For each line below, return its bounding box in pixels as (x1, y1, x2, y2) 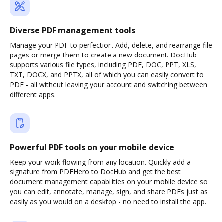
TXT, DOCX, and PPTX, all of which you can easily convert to (10, 70, 204, 79)
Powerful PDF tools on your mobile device (10, 142, 174, 153)
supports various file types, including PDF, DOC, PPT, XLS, (10, 60, 196, 69)
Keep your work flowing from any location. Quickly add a (10, 157, 191, 166)
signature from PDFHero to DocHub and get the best (10, 167, 181, 176)
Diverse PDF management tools (10, 25, 135, 36)
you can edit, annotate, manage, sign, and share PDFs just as (10, 187, 208, 196)
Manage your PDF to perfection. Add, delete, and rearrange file (10, 40, 212, 50)
